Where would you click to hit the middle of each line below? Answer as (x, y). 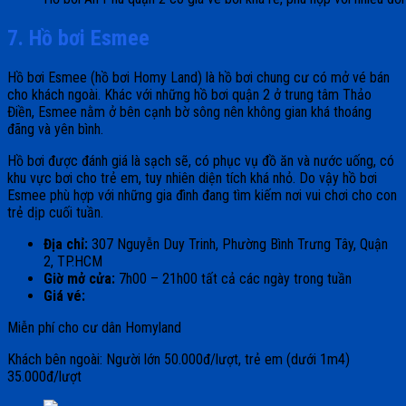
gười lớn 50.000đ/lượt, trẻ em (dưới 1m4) (232, 360)
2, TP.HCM (73, 262)
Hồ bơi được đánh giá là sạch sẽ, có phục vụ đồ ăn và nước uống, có (201, 161)
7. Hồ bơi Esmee (81, 39)
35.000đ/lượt (44, 377)
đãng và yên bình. (55, 130)
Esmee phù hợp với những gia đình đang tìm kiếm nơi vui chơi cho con (202, 196)
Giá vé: (64, 296)
